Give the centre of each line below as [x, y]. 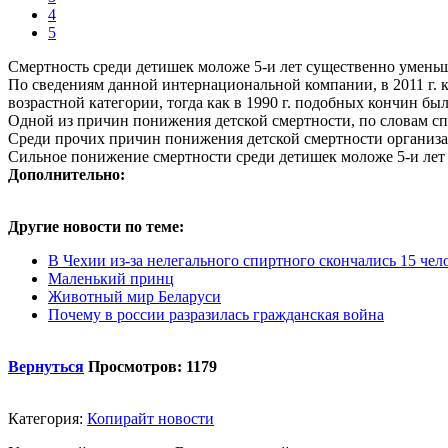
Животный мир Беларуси [134, 297]
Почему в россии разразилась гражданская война [216, 315]
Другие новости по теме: [96, 227]
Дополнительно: [66, 175]
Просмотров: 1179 [152, 367]
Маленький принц [111, 279]
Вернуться [46, 367]
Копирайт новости [150, 419]
